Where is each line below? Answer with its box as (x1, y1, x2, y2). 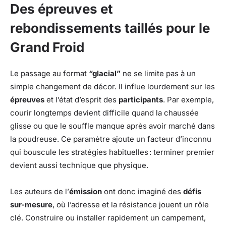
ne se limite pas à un (121, 68, 196, 78)
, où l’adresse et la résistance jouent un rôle (52, 199, 209, 209)
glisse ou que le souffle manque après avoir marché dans (10, 121, 215, 131)
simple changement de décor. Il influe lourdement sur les (10, 81, 215, 91)
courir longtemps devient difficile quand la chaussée (10, 107, 199, 118)
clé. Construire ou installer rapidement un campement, (10, 212, 206, 222)
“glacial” (89, 68, 121, 78)
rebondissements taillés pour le (10, 20, 210, 36)
